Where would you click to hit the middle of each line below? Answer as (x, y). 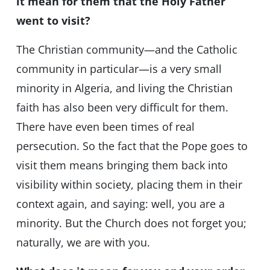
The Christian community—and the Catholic (127, 49)
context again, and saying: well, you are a (120, 203)
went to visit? (55, 20)
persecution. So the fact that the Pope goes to (132, 146)
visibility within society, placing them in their (129, 184)
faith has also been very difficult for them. (122, 107)
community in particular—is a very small (119, 68)
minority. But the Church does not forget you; (131, 223)
